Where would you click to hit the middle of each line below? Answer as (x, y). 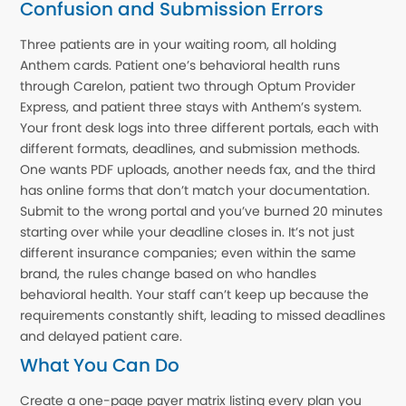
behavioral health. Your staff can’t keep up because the (195, 294)
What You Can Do (100, 365)
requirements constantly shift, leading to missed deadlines (203, 315)
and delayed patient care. (101, 336)
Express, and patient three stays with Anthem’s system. (191, 106)
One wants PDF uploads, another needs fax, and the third (198, 169)
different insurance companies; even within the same (188, 252)
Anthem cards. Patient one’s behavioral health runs (180, 65)
